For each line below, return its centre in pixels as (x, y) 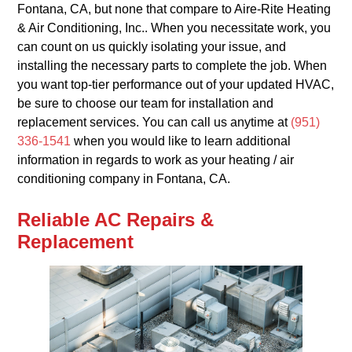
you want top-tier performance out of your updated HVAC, (176, 85)
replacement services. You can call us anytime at (154, 123)
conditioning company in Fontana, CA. (124, 179)
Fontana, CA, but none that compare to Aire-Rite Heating (174, 9)
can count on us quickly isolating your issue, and (152, 47)
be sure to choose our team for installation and (146, 104)
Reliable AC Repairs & (116, 220)
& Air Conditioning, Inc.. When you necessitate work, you (174, 28)
